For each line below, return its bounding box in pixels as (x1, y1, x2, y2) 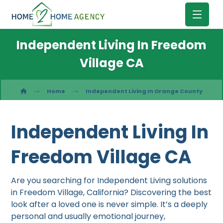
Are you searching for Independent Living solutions (11, 175, 208, 186)
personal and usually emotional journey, (11, 211, 166, 222)
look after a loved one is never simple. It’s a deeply (11, 199, 208, 210)
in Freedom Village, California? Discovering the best (11, 187, 212, 198)
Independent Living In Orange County (86, 87, 203, 95)
